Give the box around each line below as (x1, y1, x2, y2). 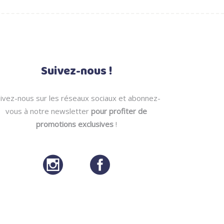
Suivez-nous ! (40, 62, 112, 81)
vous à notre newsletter (5, 106, 91, 116)
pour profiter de (91, 106, 147, 116)
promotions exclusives (35, 119, 113, 129)
